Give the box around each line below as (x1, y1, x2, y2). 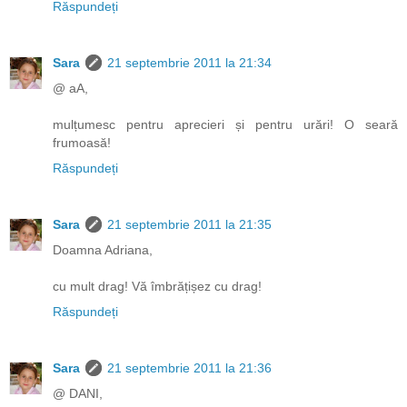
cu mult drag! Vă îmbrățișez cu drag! (53, 278, 262, 293)
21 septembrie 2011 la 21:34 (107, 55, 272, 70)
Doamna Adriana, (53, 242, 153, 257)
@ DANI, (53, 385, 103, 401)
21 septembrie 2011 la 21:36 (107, 360, 272, 375)
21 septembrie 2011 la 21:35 (107, 216, 272, 232)
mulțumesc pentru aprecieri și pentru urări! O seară (53, 116, 398, 132)
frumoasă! (53, 134, 111, 150)
